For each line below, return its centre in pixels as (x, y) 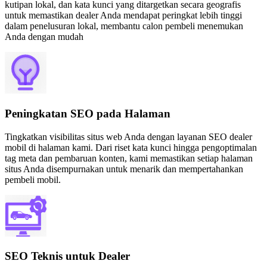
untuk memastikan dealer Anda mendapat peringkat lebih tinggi (123, 15)
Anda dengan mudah (44, 37)
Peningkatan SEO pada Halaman (88, 113)
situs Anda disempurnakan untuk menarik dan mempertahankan (124, 169)
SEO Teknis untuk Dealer (67, 256)
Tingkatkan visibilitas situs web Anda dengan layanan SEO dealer (128, 136)
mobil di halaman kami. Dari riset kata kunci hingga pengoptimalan (131, 147)
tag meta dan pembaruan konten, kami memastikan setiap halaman (129, 158)
